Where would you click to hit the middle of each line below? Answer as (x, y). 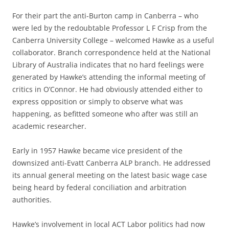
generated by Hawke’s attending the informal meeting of (109, 77)
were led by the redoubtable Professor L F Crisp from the (110, 28)
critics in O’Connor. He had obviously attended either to (107, 89)
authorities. (32, 200)
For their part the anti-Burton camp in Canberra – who (105, 16)
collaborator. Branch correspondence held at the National (111, 52)
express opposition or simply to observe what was (98, 101)
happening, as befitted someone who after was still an (105, 114)
